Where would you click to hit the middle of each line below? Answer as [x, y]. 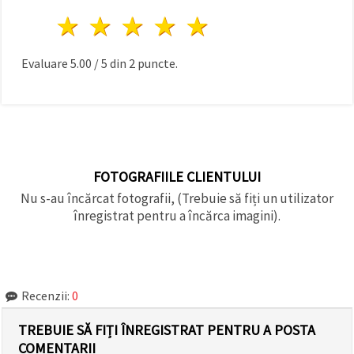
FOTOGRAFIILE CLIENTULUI [177, 176]
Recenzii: [45, 295]
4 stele [218, 26]
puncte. [156, 63]
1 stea [118, 26]
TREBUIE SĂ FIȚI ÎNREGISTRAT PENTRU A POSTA [167, 330]
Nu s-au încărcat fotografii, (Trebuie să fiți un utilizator [177, 198]
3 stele [185, 26]
